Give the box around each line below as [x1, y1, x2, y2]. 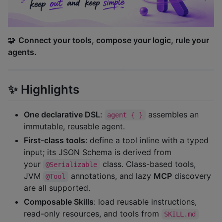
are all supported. [24, 183, 90, 193]
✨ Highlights [8, 82, 79, 97]
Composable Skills [24, 197, 94, 207]
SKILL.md [164, 210, 196, 218]
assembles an [145, 110, 201, 119]
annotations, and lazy [68, 171, 154, 181]
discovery [171, 171, 214, 181]
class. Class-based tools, [100, 159, 198, 169]
